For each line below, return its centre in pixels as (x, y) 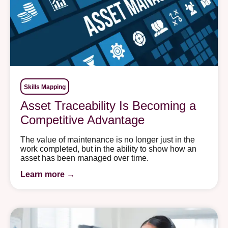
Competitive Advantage (82, 120)
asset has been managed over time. (84, 158)
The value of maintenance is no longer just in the (108, 139)
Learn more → (48, 175)
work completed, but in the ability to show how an (108, 149)
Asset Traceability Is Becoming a (108, 105)
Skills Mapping (45, 87)
